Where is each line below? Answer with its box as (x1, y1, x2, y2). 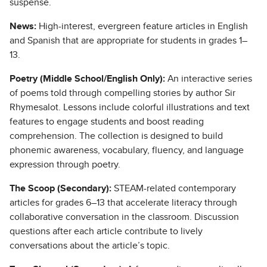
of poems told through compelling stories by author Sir (10, 88, 235, 98)
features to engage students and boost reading (10, 117, 204, 126)
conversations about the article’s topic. (10, 241, 172, 250)
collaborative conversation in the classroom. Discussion (10, 212, 239, 222)
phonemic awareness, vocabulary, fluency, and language (10, 145, 244, 155)
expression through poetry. (10, 160, 120, 169)
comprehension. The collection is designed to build (10, 131, 223, 141)
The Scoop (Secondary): (10, 184, 111, 193)
